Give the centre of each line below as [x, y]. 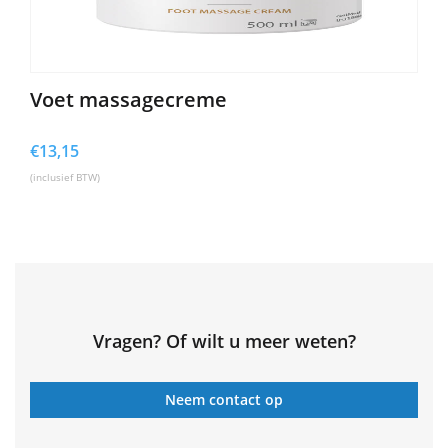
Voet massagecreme [128, 99]
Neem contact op [224, 399]
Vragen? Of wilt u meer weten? [224, 340]
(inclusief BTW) [65, 176]
